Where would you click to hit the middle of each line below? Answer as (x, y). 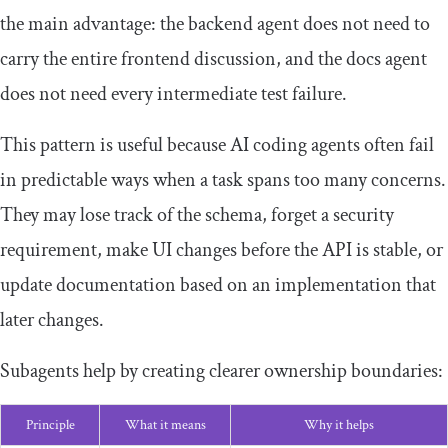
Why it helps (339, 425)
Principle (50, 425)
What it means (165, 425)
